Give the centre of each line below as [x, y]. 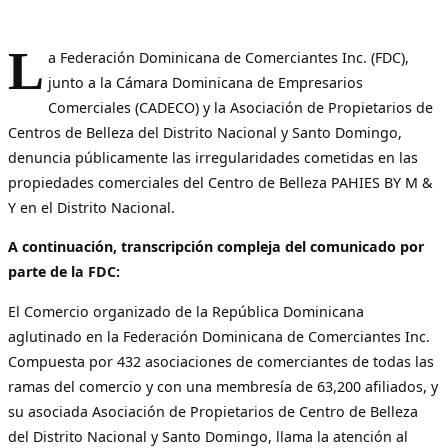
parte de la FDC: [66, 272]
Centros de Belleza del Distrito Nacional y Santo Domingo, [205, 133]
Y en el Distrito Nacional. [91, 208]
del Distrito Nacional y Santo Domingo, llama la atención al [208, 436]
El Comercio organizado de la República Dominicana [186, 311]
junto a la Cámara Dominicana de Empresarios [206, 83]
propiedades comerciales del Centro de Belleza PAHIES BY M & [220, 183]
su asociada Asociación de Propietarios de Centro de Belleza [213, 411]
